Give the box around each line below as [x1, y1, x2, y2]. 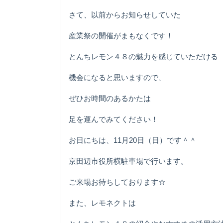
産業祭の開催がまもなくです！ [69, 31, 173, 40]
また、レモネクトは [69, 198, 136, 207]
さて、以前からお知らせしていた [69, 10, 181, 19]
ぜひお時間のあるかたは [69, 94, 151, 103]
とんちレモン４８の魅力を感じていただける [69, 52, 218, 61]
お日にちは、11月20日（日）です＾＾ [69, 135, 197, 144]
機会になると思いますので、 [69, 73, 166, 82]
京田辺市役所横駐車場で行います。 [69, 156, 188, 165]
